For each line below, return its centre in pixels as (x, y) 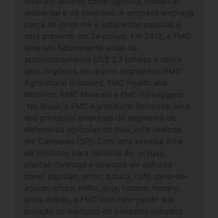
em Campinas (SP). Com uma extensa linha (104, 141)
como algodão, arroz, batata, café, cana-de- (106, 176)
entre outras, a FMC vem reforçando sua (99, 200)
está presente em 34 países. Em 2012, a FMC (108, 36)
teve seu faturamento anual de (81, 48)
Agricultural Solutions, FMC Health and (96, 83)
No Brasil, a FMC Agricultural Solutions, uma (107, 106)
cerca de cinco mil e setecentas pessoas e (102, 24)
